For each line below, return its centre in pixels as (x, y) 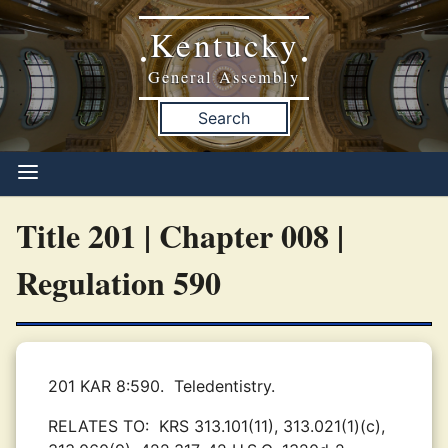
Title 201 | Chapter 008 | (180, 235)
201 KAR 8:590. (106, 386)
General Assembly (224, 77)
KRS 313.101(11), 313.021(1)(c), (272, 426)
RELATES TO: (98, 426)
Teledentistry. (224, 386)
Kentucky (224, 44)
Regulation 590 (118, 282)
